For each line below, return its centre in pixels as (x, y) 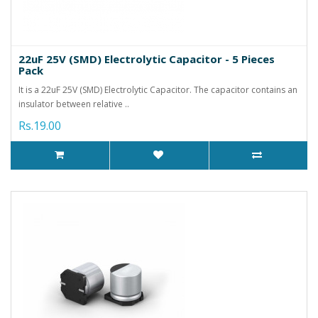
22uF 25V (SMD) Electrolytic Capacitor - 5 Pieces (147, 59)
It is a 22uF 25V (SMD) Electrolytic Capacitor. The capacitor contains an (158, 89)
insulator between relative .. (74, 104)
